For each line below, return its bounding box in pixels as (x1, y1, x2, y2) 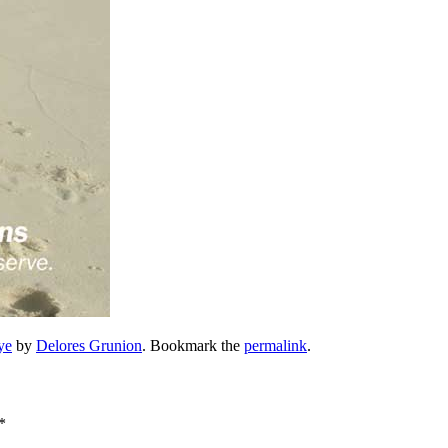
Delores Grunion (36, 337, 142, 355)
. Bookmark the (142, 337, 244, 355)
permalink (244, 337, 307, 355)
